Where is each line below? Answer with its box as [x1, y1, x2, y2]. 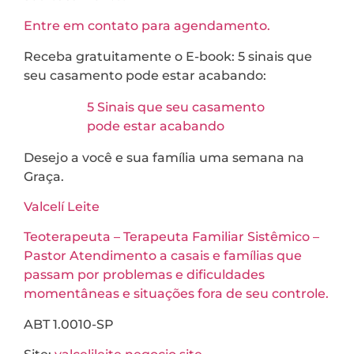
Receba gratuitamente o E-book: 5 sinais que [24, 48, 312, 64]
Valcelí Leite [24, 198, 100, 214]
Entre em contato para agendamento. [24, 18, 270, 34]
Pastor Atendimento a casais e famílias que [24, 248, 302, 264]
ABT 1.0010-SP [24, 316, 114, 332]
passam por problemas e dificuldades [24, 267, 265, 283]
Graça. [24, 168, 64, 184]
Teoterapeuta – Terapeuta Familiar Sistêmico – [24, 229, 319, 245]
